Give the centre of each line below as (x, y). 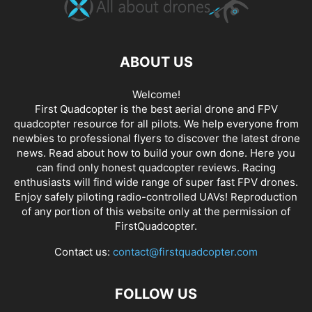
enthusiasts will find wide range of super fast (126, 182)
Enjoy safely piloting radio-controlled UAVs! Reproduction (156, 197)
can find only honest (87, 168)
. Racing (256, 168)
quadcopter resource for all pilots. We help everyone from (156, 124)
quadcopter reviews (188, 168)
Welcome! (156, 95)
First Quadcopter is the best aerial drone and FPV (156, 109)
